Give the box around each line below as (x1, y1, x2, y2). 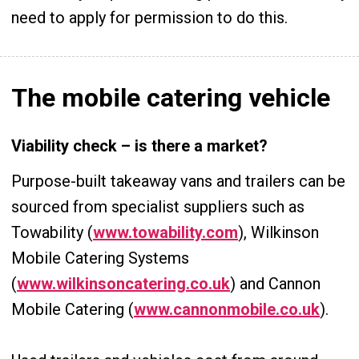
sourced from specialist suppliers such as (11, 197, 305, 216)
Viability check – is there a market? (11, 136, 268, 155)
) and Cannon (230, 274, 321, 293)
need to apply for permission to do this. (11, 8, 288, 27)
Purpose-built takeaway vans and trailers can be (11, 171, 345, 191)
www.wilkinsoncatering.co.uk (17, 274, 230, 293)
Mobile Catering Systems (11, 248, 189, 268)
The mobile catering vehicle (11, 83, 330, 113)
